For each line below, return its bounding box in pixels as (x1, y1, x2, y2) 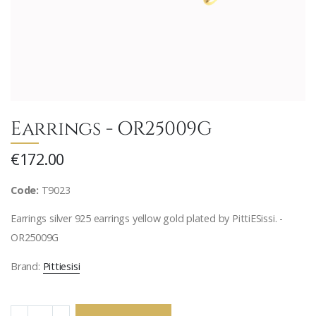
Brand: (11, 259, 43, 273)
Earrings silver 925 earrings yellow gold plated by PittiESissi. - (11, 212, 283, 226)
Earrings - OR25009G (11, 116, 212, 139)
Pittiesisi (42, 259, 80, 273)
